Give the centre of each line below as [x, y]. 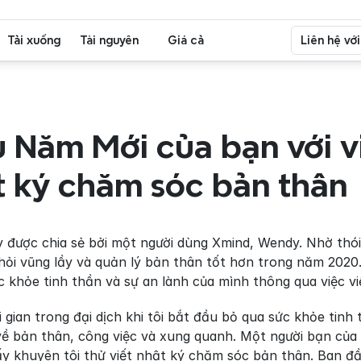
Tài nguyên [109, 40]
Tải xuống [34, 40]
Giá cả [186, 40]
